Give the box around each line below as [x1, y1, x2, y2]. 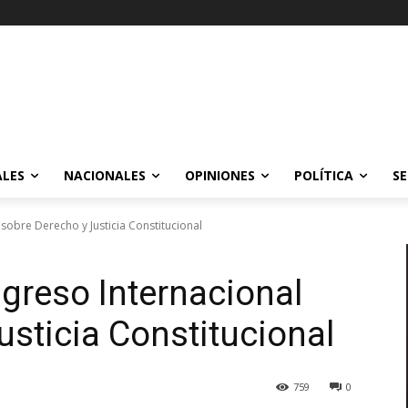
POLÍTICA [294, 167, 353, 184]
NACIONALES [64, 167, 146, 184]
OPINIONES [185, 167, 255, 184]
